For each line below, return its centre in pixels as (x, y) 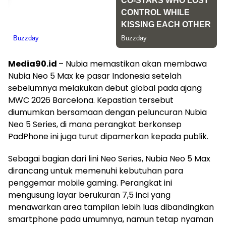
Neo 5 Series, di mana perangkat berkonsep (95, 125)
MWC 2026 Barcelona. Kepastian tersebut (91, 100)
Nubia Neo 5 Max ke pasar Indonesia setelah (95, 76)
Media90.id (33, 64)
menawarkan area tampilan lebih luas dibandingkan (111, 207)
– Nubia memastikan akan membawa (133, 64)
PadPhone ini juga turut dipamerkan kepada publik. (108, 137)
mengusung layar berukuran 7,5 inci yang (89, 195)
